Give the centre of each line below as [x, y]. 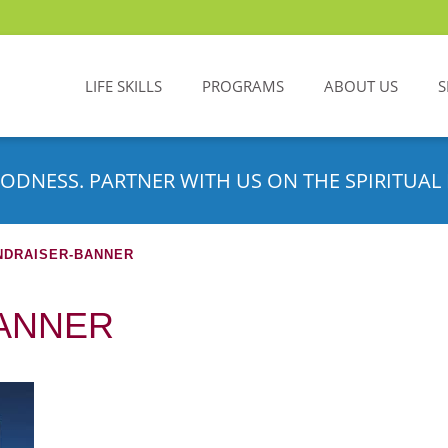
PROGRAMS [243, 86]
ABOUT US [361, 86]
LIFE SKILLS [123, 86]
